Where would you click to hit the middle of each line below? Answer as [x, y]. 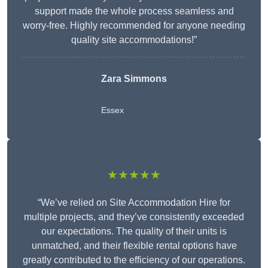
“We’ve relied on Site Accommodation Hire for [134, 203]
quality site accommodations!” [134, 40]
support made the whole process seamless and [134, 11]
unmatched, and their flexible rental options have [134, 246]
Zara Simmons [134, 79]
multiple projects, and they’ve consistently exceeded [134, 217]
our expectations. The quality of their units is [134, 232]
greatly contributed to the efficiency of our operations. [134, 260]
